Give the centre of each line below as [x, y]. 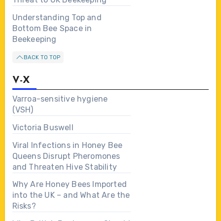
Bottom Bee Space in [52, 29]
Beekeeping [34, 39]
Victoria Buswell [43, 127]
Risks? [24, 206]
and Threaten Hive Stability [64, 167]
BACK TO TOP [42, 57]
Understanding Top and [57, 18]
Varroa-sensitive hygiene [60, 99]
